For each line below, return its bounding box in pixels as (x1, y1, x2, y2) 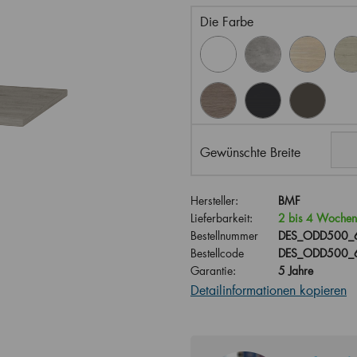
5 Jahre (278, 263, 313, 278)
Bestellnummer (190, 228, 258, 243)
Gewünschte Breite (200, 143, 300, 160)
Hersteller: (190, 193, 238, 208)
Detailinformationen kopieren (190, 281, 347, 298)
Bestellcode (190, 245, 244, 261)
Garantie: (190, 263, 236, 278)
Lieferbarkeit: (190, 210, 253, 226)
